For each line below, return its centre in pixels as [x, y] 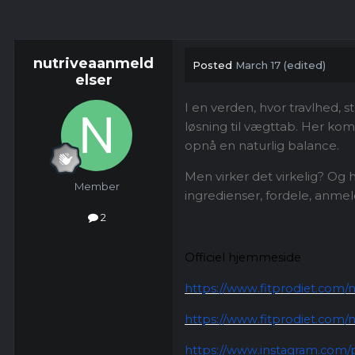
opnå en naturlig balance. [262, 146]
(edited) [305, 65]
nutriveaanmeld [94, 64]
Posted [214, 65]
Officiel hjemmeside [243, 258]
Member [97, 187]
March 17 [258, 65]
